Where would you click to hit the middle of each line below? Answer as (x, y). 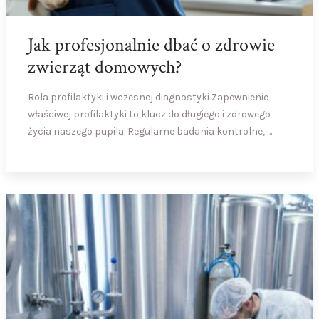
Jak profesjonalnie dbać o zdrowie (151, 45)
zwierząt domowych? (104, 67)
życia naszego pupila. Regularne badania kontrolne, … (150, 132)
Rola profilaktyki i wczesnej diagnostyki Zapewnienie (148, 98)
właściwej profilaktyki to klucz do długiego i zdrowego (149, 115)
